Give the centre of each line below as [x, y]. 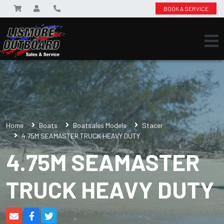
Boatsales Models [100, 125]
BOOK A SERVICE [186, 8]
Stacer [152, 125]
